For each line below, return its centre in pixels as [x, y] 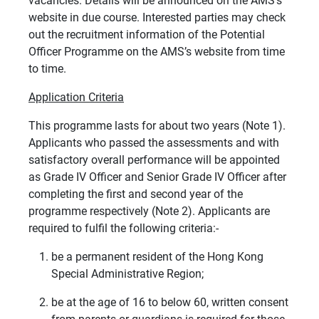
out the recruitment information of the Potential [147, 35]
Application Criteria [76, 98]
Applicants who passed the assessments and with [154, 143]
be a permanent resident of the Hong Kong [157, 257]
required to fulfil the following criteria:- [124, 229]
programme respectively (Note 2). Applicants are [149, 211]
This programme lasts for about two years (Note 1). [157, 126]
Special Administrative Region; [127, 274]
